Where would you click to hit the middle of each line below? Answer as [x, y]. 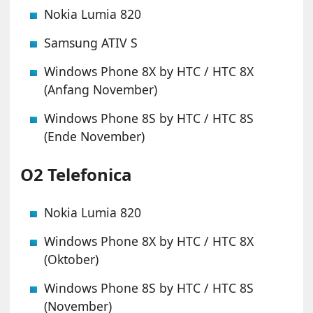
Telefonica [88, 175]
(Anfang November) [101, 90]
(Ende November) [95, 137]
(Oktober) [72, 260]
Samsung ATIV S [91, 43]
